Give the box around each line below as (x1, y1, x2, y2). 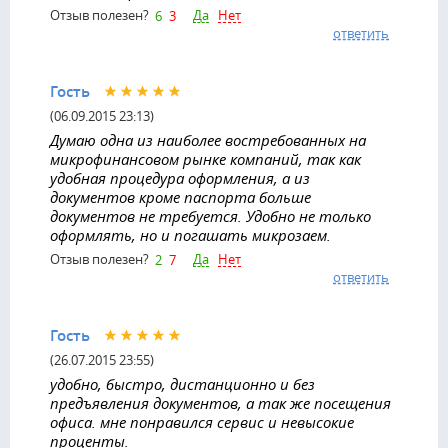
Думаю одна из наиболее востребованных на (50, 129, 366, 150)
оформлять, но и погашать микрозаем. (50, 224, 331, 245)
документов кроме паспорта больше (50, 186, 311, 207)
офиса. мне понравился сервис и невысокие (50, 411, 354, 432)
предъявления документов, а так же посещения (50, 392, 391, 413)
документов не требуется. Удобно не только (50, 205, 371, 226)
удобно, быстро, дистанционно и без (50, 373, 315, 394)
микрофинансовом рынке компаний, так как (50, 148, 361, 169)
